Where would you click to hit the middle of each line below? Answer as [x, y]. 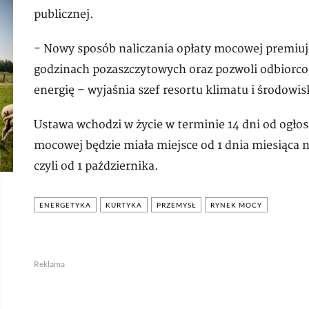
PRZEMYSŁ [176, 205]
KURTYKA [124, 205]
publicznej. [64, 15]
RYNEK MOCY [236, 205]
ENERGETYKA [65, 205]
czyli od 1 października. [96, 167]
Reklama [49, 264]
